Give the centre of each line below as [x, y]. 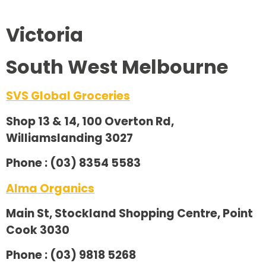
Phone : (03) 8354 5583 [73, 163]
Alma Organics [50, 188]
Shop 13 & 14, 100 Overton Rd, [90, 121]
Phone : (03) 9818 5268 [71, 255]
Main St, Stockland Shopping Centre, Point [129, 213]
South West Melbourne [117, 67]
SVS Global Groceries [68, 96]
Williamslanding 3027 [69, 138]
